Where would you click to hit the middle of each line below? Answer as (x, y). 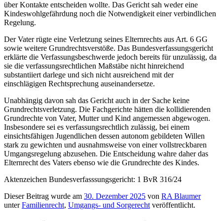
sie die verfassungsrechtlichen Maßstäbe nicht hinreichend (94, 66)
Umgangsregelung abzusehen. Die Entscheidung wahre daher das (106, 154)
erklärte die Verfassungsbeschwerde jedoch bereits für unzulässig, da (110, 57)
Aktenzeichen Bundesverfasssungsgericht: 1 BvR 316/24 (93, 180)
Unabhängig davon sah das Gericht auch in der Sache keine (97, 101)
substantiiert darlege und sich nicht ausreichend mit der (89, 75)
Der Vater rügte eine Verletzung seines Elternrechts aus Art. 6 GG (106, 39)
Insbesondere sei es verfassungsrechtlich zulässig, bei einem (97, 127)
